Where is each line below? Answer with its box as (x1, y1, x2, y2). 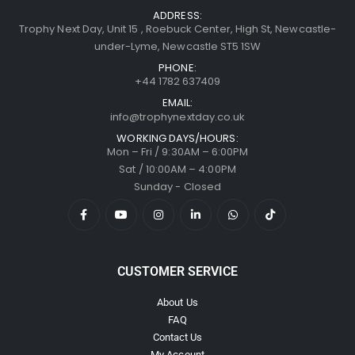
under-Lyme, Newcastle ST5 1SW (94, 38, 261, 54)
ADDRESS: (153, 7, 202, 23)
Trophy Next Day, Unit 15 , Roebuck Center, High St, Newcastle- (18, 21, 337, 36)
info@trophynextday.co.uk (109, 109, 246, 124)
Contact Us (152, 330, 203, 343)
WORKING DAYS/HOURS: (116, 130, 239, 146)
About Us (157, 296, 198, 308)
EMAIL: (162, 94, 193, 110)
